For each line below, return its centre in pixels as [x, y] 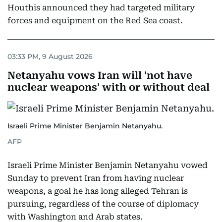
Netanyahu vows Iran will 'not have [100, 75]
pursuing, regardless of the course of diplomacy [103, 204]
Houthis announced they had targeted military [101, 8]
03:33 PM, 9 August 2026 [50, 56]
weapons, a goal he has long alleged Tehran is [98, 191]
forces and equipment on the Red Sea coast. [95, 21]
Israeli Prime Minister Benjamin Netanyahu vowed [108, 165]
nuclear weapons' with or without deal [109, 87]
